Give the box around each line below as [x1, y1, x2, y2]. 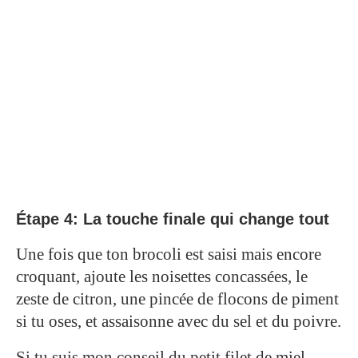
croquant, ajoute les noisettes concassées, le [16, 266, 308, 286]
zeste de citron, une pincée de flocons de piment [16, 288, 339, 308]
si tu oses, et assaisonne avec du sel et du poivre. [16, 311, 341, 331]
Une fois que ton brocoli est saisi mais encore [16, 244, 321, 264]
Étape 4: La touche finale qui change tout [16, 209, 329, 228]
